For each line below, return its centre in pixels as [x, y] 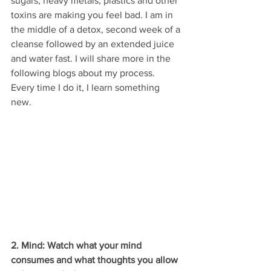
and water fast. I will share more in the [92, 59]
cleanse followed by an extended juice [94, 44]
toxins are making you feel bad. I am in [93, 15]
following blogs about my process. [84, 73]
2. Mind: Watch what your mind [77, 246]
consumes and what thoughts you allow [96, 260]
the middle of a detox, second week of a [97, 30]
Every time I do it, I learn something [87, 88]
